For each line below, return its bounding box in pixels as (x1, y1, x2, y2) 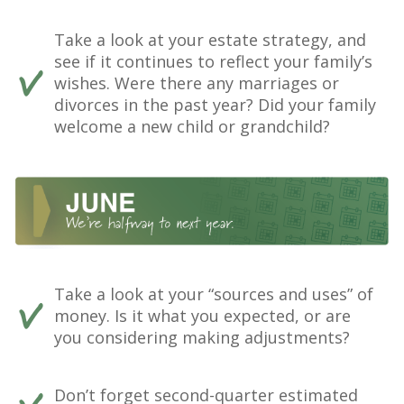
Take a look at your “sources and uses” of (54, 282, 373, 305)
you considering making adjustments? (54, 326, 350, 348)
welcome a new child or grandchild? (54, 115, 330, 137)
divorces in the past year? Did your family (54, 93, 376, 115)
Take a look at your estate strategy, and (54, 28, 366, 50)
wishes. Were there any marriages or (54, 71, 339, 94)
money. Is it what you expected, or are (54, 304, 351, 326)
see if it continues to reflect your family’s (54, 50, 372, 72)
